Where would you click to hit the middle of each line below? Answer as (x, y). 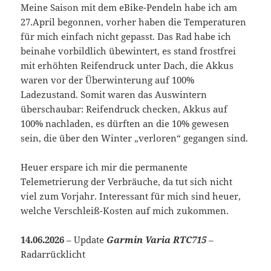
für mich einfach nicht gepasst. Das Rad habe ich (126, 36)
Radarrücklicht (53, 254)
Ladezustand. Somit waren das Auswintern (114, 94)
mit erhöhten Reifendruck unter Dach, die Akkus (127, 65)
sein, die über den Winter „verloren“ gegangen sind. (135, 138)
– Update (86, 239)
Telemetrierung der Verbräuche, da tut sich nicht (127, 181)
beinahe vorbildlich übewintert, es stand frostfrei (129, 51)
